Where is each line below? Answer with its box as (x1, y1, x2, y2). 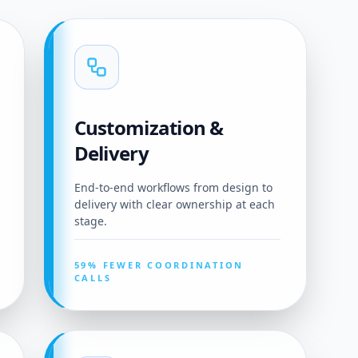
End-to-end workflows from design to (74, 180, 272, 196)
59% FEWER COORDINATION (74, 259, 245, 272)
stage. (74, 213, 107, 229)
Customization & (74, 114, 224, 141)
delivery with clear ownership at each (74, 197, 275, 213)
